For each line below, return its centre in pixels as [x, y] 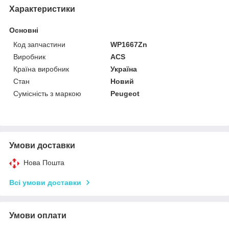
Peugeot [125, 93]
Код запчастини [39, 44]
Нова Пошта [44, 162]
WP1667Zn [129, 44]
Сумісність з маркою [47, 93]
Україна [124, 69]
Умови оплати [38, 215]
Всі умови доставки [45, 182]
